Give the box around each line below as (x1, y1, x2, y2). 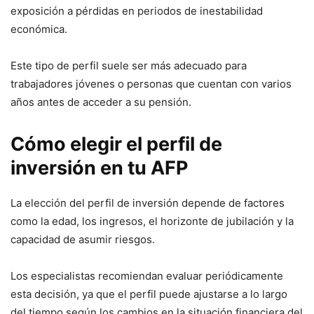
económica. (11, 22, 67, 36)
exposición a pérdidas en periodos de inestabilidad (11, 4, 263, 18)
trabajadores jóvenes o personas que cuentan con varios (11, 76, 292, 90)
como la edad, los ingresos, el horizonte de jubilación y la (11, 214, 294, 228)
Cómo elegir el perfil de (11, 132, 222, 156)
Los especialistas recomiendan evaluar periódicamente (11, 268, 283, 282)
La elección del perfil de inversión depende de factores (11, 196, 285, 210)
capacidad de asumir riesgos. (11, 232, 155, 246)
